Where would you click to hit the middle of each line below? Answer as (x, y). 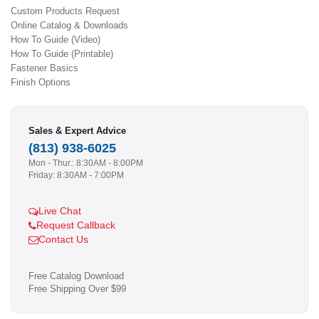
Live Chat (60, 211)
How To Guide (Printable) (62, 54)
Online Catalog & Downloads (69, 26)
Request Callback (76, 226)
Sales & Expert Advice (77, 131)
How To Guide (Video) (56, 40)
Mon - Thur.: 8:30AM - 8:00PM (86, 163)
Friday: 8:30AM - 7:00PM (76, 176)
